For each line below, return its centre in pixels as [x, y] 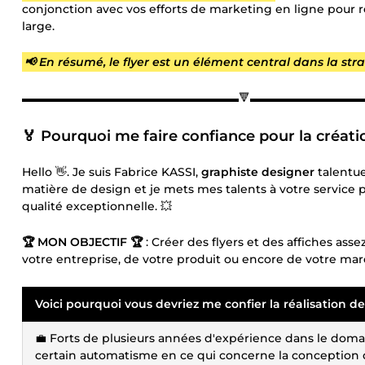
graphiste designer [258, 172]
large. [38, 26]
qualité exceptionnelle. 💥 [97, 206]
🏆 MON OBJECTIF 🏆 [82, 242]
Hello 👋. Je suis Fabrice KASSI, [112, 172]
